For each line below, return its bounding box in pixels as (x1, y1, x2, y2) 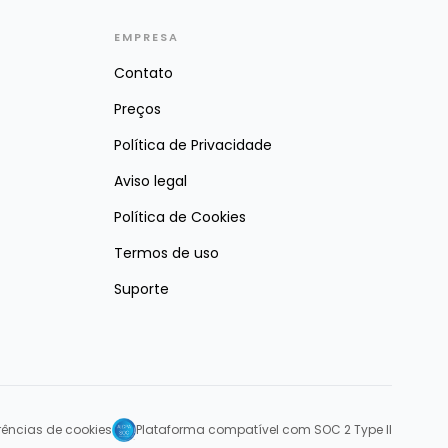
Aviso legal (114, 170, 187, 191)
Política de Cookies (114, 206, 246, 227)
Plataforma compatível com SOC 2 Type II (136, 420, 392, 438)
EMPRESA (114, 28, 179, 45)
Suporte (114, 278, 169, 299)
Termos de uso (114, 242, 219, 263)
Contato (114, 62, 173, 83)
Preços (114, 98, 161, 119)
